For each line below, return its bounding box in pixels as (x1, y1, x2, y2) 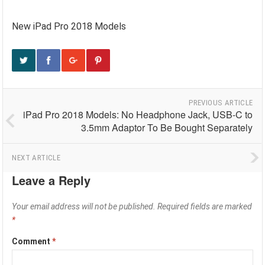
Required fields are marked (157, 202, 253, 211)
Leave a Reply (12, 172, 91, 189)
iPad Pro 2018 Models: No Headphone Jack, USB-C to (23, 108, 253, 121)
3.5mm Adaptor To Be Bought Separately (81, 121, 253, 134)
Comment (12, 237, 53, 246)
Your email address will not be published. (12, 202, 156, 211)
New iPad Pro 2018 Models (12, 21, 127, 32)
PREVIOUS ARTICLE (189, 98, 253, 107)
